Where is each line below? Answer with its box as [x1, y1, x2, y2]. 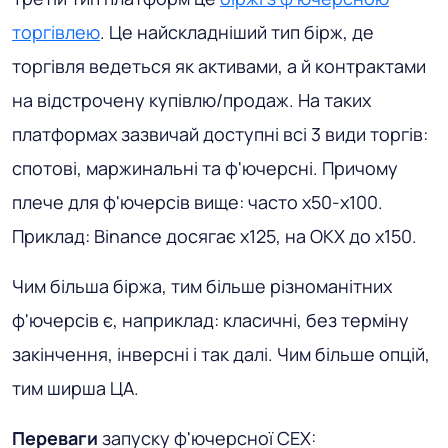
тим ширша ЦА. [12, 376, 139, 401]
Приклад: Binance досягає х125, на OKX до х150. [12, 224, 417, 249]
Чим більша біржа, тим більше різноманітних [12, 274, 392, 299]
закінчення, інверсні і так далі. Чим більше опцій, [12, 342, 430, 367]
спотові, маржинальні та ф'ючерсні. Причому [12, 156, 398, 181]
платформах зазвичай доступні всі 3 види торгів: [12, 122, 428, 147]
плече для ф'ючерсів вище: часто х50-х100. [12, 190, 383, 215]
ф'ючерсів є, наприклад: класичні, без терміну [12, 308, 409, 333]
